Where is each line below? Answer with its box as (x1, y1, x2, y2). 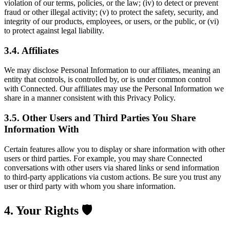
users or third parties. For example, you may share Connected (4, 154, 202, 163)
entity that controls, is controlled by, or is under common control (4, 75, 210, 84)
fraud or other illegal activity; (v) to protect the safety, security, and (4, 7, 218, 16)
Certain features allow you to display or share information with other (4, 144, 225, 154)
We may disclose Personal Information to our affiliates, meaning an (4, 66, 220, 75)
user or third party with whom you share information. (4, 181, 176, 190)
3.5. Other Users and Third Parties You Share (4, 112, 196, 124)
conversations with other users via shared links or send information (4, 163, 219, 172)
